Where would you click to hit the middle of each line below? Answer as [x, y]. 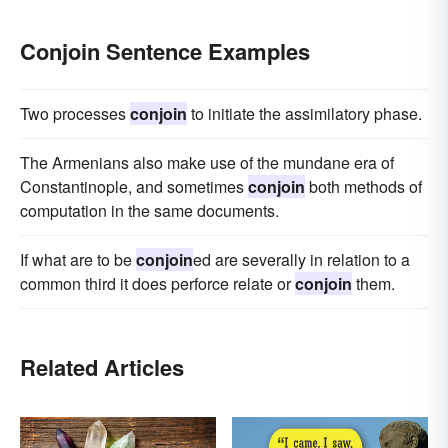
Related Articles [102, 367]
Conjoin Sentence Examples [165, 51]
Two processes [75, 114]
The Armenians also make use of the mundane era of [207, 163]
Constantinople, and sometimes [134, 187]
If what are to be [78, 260]
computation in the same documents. [149, 211]
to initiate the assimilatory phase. [304, 114]
